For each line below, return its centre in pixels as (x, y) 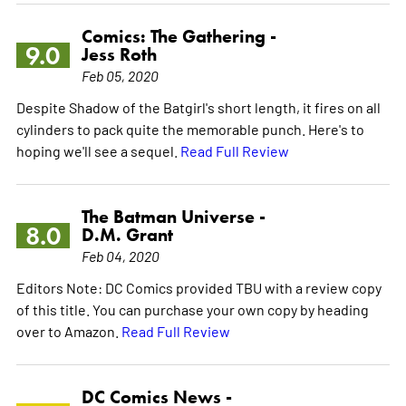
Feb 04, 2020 (120, 256)
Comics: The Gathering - (179, 37)
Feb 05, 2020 (120, 76)
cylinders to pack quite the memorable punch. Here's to (190, 129)
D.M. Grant (127, 235)
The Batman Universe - (173, 217)
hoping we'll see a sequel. (98, 151)
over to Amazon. (68, 331)
